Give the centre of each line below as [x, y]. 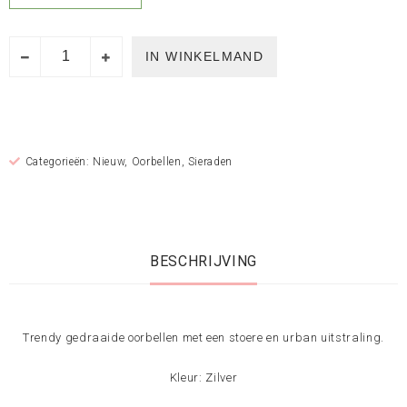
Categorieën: [59, 161]
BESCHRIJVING [203, 261]
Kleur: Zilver [203, 378]
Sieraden [210, 161]
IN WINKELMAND [205, 56]
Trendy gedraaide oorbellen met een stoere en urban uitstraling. [203, 337]
